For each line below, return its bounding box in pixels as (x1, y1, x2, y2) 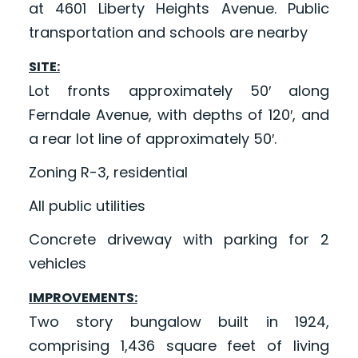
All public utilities (28, 196, 145, 217)
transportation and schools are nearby (28, 22, 308, 43)
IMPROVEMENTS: (28, 288, 137, 308)
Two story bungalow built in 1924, (28, 312, 330, 332)
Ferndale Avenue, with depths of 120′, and (28, 105, 330, 125)
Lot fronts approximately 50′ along (28, 81, 330, 101)
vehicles (28, 253, 86, 274)
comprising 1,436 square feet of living (28, 336, 330, 356)
